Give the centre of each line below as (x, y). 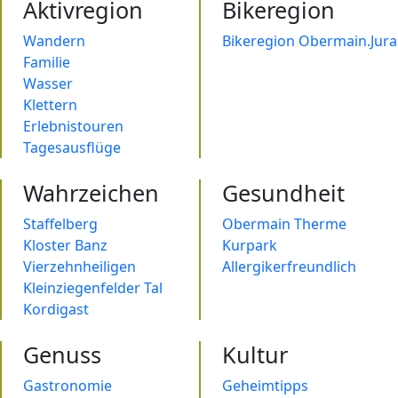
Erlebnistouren (73, 127)
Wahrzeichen (91, 193)
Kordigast (56, 310)
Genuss (62, 355)
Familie (47, 63)
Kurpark (250, 246)
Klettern (50, 105)
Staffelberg (60, 224)
